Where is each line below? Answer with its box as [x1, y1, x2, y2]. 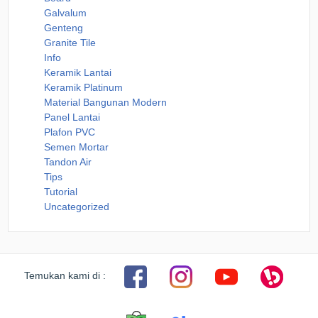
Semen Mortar [44, 141, 109, 153]
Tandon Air [44, 156, 92, 168]
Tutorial [44, 186, 78, 198]
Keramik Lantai [44, 67, 112, 79]
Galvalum [44, 7, 87, 19]
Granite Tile [44, 37, 97, 49]
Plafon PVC [44, 126, 96, 138]
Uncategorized [44, 201, 110, 213]
